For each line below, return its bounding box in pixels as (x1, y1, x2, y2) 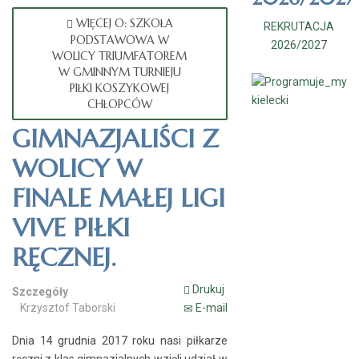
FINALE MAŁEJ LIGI (12, 182, 225, 214)
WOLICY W (12, 152, 142, 184)
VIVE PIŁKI (12, 212, 130, 244)
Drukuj (189, 283, 224, 296)
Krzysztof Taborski (20, 301, 115, 314)
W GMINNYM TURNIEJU (58, 65, 181, 79)
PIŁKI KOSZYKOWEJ (70, 81, 170, 95)
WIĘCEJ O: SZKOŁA (72, 16, 173, 30)
